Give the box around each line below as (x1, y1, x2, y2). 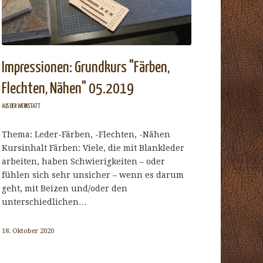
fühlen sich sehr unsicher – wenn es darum (2, 170, 184, 180)
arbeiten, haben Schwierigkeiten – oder (2, 156, 166, 166)
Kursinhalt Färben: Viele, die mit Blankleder (2, 143, 185, 153)
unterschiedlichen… (2, 197, 87, 207)
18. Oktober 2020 (2, 226, 55, 235)
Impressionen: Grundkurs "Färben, (2, 59, 170, 76)
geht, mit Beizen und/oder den (2, 183, 128, 193)
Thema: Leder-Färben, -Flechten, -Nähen (2, 129, 171, 139)
